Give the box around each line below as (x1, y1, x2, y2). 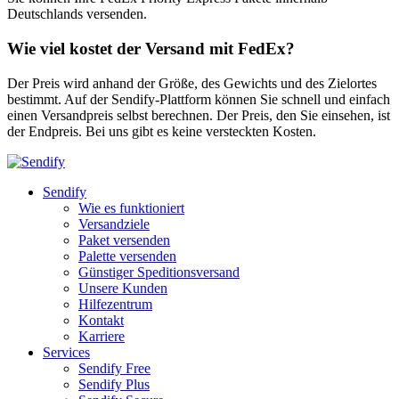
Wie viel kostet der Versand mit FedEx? (7, 39, 295, 59)
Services (43, 344, 90, 360)
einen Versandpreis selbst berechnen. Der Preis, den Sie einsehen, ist (7, 107, 390, 123)
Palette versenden (78, 248, 176, 264)
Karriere (78, 328, 125, 344)
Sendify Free (78, 360, 151, 376)
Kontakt (78, 312, 124, 328)
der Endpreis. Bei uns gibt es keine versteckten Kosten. (7, 123, 316, 139)
